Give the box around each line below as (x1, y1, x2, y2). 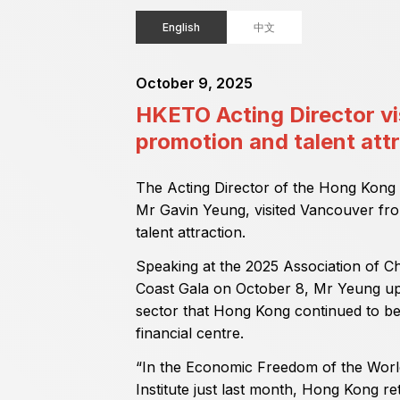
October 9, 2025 (136, 74, 253, 92)
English (162, 21, 200, 34)
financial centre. (136, 323, 253, 342)
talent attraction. (136, 223, 246, 241)
